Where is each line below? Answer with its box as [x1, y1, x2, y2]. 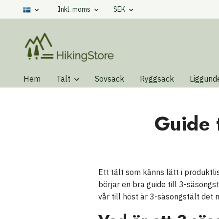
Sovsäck [95, 74, 124, 84]
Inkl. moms [58, 5, 92, 14]
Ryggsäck [140, 74, 174, 84]
